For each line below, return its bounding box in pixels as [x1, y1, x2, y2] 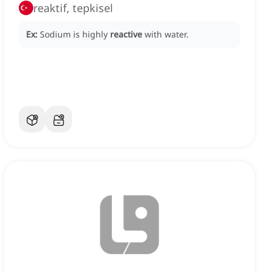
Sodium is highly [40, 28, 110, 41]
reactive [110, 28, 142, 41]
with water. [145, 28, 189, 41]
